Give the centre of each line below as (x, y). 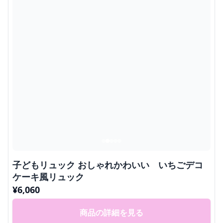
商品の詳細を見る (111, 213)
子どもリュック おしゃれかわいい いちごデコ (108, 165)
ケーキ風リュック (48, 177)
